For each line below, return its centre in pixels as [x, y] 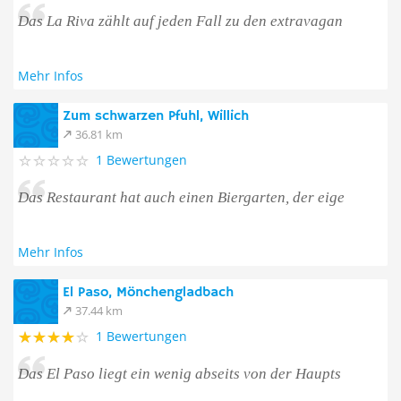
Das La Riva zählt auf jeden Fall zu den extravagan [180, 21]
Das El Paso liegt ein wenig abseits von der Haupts [179, 374]
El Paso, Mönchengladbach [148, 293]
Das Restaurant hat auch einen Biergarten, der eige [181, 197]
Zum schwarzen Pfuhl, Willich [156, 116]
